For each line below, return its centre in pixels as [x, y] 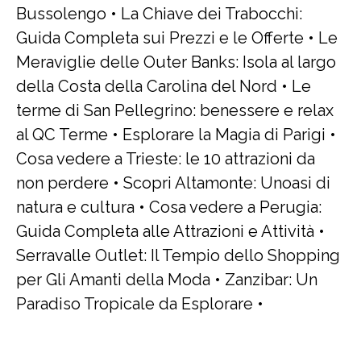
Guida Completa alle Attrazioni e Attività [165, 231]
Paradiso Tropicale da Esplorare [135, 304]
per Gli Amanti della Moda [113, 280]
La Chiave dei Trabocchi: [212, 14]
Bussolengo [61, 14]
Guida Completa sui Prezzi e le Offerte [160, 38]
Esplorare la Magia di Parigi [224, 135]
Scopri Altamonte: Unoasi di [227, 183]
